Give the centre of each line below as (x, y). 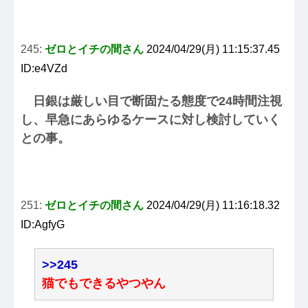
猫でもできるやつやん (104, 283)
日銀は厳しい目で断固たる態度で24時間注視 (151, 101)
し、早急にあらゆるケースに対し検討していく (151, 119)
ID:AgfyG (43, 224)
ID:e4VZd (44, 68)
